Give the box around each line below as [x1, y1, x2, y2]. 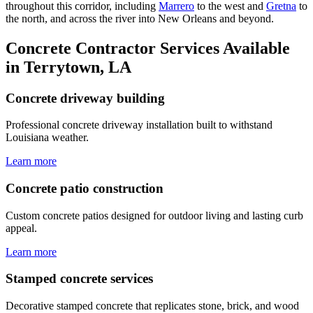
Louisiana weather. [6, 131, 89, 144]
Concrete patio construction [6, 181, 163, 196]
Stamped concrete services [6, 271, 153, 286]
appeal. [6, 221, 37, 234]
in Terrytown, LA [6, 57, 131, 76]
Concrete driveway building [6, 90, 165, 105]
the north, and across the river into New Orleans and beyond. [6, 12, 274, 24]
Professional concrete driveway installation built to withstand [6, 119, 272, 131]
